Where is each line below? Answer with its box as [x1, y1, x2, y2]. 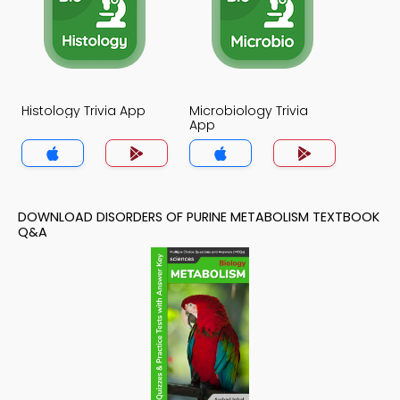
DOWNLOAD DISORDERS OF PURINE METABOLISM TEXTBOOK [18, 208, 379, 226]
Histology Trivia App [21, 102, 146, 120]
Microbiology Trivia [189, 102, 308, 120]
